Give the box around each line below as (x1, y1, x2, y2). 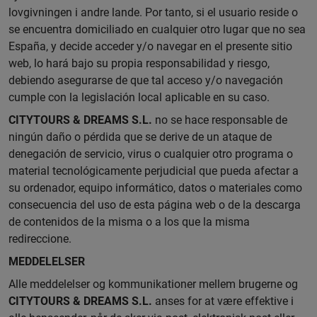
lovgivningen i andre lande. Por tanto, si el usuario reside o (8, 6, 298, 19)
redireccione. (8, 232, 71, 246)
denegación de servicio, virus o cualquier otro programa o (8, 147, 293, 161)
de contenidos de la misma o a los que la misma (8, 215, 250, 229)
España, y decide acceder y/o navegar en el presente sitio (8, 40, 292, 53)
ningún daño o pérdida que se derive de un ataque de (8, 130, 272, 144)
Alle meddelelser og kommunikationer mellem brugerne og (8, 277, 298, 291)
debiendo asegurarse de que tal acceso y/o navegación (8, 74, 283, 87)
